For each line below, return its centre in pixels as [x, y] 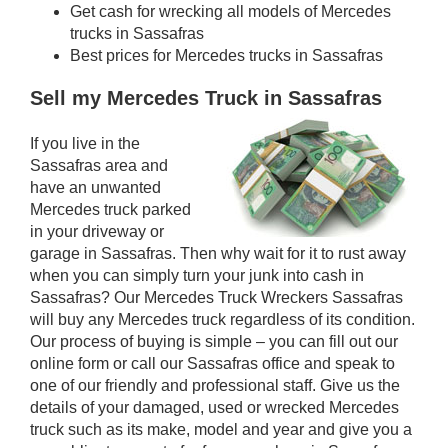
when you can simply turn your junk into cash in [197, 275]
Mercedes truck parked [110, 209]
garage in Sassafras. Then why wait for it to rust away [218, 253]
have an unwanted [95, 187]
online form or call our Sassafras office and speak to [212, 363]
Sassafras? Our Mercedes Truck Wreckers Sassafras [216, 297]
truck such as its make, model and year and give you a [221, 429]
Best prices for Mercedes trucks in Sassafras [226, 55]
